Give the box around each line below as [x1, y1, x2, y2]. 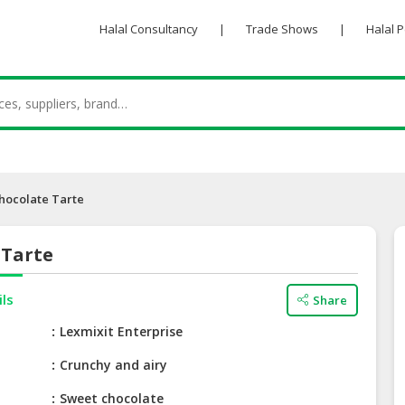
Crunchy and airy [60, 356, 168, 374]
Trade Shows [245, 21, 318, 37]
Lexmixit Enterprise [60, 323, 184, 341]
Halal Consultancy [99, 21, 198, 37]
